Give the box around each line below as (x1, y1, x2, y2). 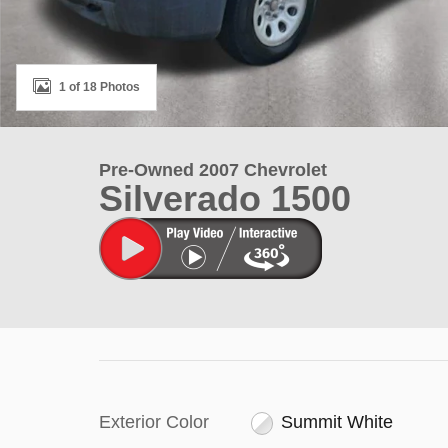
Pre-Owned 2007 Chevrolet (99, 160, 327, 180)
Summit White (281, 412, 394, 432)
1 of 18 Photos (59, 79, 140, 94)
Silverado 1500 (99, 178, 351, 219)
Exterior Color (99, 412, 209, 432)
